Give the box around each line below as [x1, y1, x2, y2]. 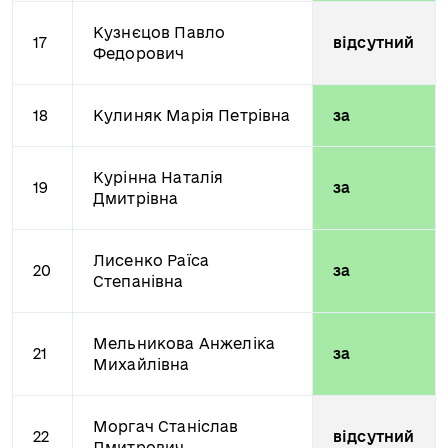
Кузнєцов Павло [93, 24, 226, 41]
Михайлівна [93, 356, 190, 373]
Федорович [93, 45, 185, 62]
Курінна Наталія [93, 169, 224, 186]
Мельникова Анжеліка [93, 335, 276, 352]
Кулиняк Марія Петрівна [93, 107, 291, 124]
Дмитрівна [93, 190, 179, 207]
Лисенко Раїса [93, 252, 210, 269]
